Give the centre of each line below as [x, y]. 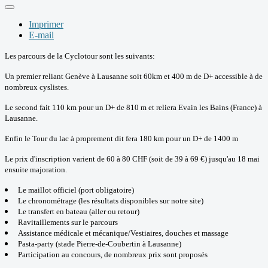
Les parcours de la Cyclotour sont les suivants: [80, 56]
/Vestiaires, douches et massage [178, 233]
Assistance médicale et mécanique [73, 233]
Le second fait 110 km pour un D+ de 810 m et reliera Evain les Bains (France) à [133, 107]
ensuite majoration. [36, 169]
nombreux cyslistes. [37, 87]
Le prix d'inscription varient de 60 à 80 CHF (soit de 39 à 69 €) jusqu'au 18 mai [132, 159]
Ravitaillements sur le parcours [68, 222]
